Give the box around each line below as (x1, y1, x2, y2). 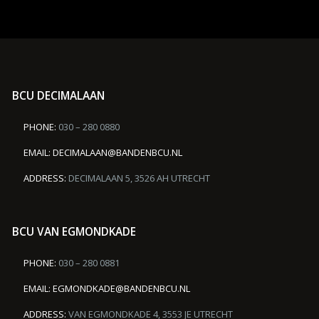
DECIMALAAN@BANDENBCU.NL (52, 145, 182, 159)
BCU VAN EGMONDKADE (12, 224, 137, 240)
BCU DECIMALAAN (12, 88, 105, 103)
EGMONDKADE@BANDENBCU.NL (52, 282, 190, 296)
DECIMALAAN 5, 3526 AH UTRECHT (66, 171, 210, 184)
